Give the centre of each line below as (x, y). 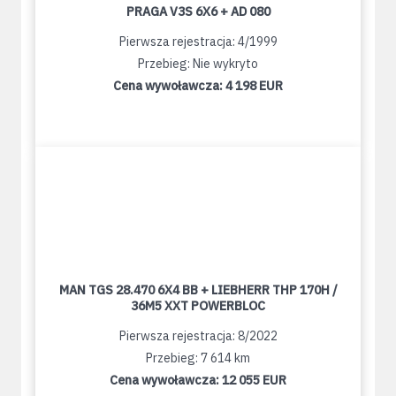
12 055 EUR (254, 381)
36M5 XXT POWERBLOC (198, 306)
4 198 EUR (254, 86)
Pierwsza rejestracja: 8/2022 (198, 336)
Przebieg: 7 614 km (198, 358)
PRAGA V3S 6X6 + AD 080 (198, 12)
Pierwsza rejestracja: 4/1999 (198, 42)
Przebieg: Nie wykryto (198, 64)
